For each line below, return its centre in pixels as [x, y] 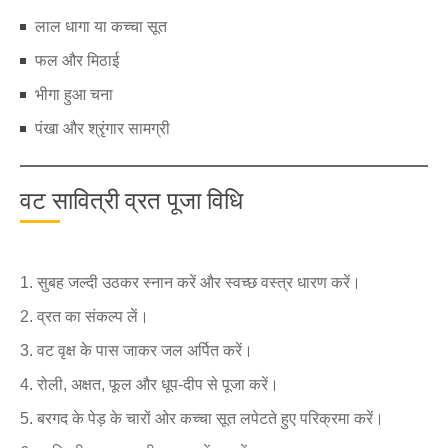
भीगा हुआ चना [74, 94]
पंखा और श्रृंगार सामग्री [102, 128]
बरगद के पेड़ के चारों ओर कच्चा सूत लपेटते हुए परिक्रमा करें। [210, 418]
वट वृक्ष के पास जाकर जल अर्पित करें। [145, 350]
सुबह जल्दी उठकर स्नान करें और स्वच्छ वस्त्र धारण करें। [199, 282]
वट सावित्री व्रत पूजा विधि [131, 201]
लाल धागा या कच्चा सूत [101, 26]
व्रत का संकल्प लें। [93, 316]
